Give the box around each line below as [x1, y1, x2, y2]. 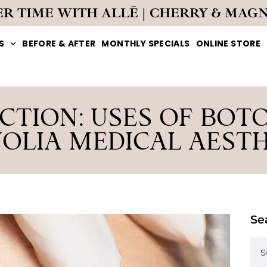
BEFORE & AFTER [22, 38, 96, 49]
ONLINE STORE [195, 38, 261, 49]
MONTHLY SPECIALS [101, 38, 190, 49]
